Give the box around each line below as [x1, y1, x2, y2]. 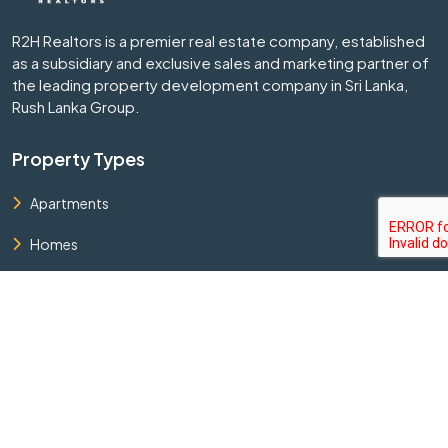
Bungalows [30, 357, 104, 376]
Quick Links [12, 406, 109, 430]
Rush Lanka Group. [12, 96, 140, 116]
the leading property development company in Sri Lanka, [12, 74, 408, 94]
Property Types [12, 146, 145, 170]
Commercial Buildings [30, 316, 174, 335]
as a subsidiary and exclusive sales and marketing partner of [12, 52, 429, 72]
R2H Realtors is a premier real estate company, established [12, 30, 425, 50]
